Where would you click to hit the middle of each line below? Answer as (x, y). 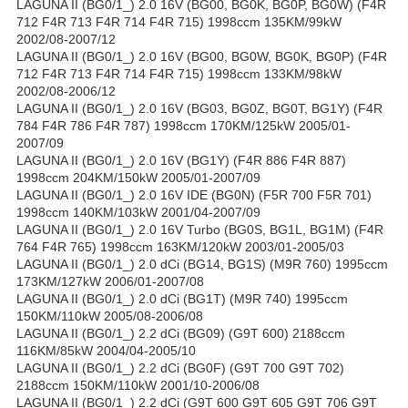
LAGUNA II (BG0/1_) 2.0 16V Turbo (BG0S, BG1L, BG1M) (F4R (200, 230)
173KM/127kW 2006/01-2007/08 (110, 282)
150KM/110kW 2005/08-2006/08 (110, 316)
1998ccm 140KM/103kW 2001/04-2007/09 (138, 213)
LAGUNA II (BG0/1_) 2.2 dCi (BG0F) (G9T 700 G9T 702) (180, 368)
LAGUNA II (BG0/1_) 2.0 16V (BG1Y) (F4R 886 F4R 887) (181, 161)
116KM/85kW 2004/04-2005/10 (106, 351)
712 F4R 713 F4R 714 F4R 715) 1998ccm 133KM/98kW (179, 74)
